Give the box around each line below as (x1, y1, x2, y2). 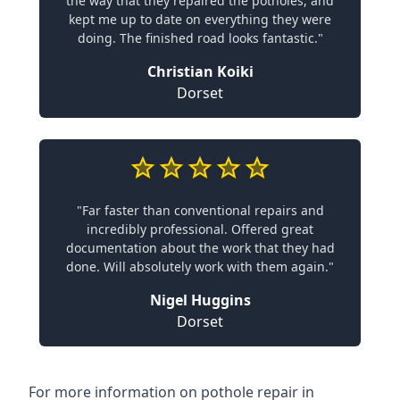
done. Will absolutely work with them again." (66, 258, 334, 275)
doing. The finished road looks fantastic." (77, 29, 323, 46)
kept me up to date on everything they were (69, 11, 331, 28)
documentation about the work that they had (65, 239, 335, 256)
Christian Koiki (146, 62, 254, 81)
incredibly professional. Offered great (87, 221, 313, 237)
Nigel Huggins (149, 290, 251, 310)
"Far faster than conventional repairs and (76, 202, 324, 219)
